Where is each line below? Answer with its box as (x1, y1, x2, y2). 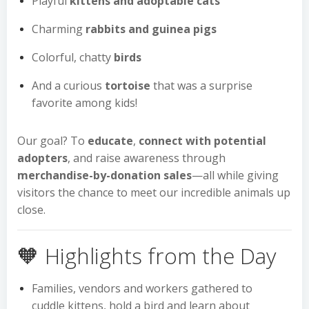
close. (17, 202, 46, 217)
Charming (32, 21, 86, 37)
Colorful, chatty (32, 50, 114, 65)
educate (88, 133, 133, 148)
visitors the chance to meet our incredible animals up (17, 185, 290, 200)
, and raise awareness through (68, 150, 226, 166)
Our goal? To (17, 133, 88, 148)
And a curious (32, 78, 105, 93)
